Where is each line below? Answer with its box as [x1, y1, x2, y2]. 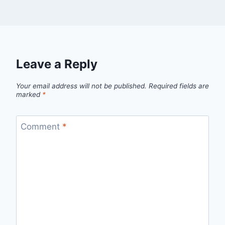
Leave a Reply [16, 57, 97, 72]
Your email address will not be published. [16, 82, 147, 90]
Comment [20, 121, 62, 132]
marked [16, 90, 42, 99]
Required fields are [149, 82, 209, 90]
